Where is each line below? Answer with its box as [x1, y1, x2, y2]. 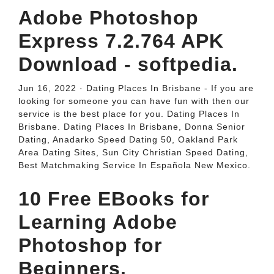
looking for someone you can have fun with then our [18, 96, 250, 106]
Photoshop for [18, 234, 162, 256]
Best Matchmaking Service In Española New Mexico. [18, 160, 251, 170]
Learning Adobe [18, 211, 177, 233]
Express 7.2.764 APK [18, 30, 224, 52]
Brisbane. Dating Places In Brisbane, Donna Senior [18, 122, 245, 131]
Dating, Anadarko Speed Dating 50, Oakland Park [18, 135, 238, 144]
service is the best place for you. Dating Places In [18, 109, 240, 119]
